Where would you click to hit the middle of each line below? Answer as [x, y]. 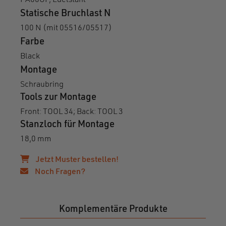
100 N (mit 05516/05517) [66, 28]
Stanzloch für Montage [67, 125]
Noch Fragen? [59, 172]
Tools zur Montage [58, 98]
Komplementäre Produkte [113, 210]
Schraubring [42, 85]
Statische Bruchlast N [65, 14]
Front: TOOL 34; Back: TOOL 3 [72, 112]
